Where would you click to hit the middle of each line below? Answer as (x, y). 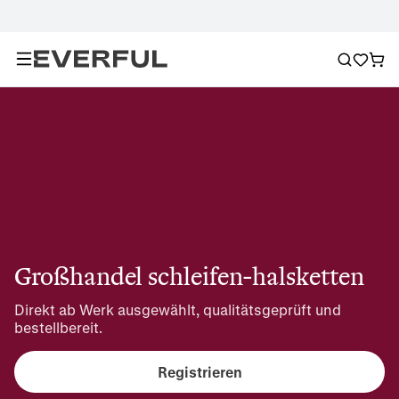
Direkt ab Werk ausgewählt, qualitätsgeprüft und (178, 309)
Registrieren (199, 371)
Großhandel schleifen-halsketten (189, 277)
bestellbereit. (58, 327)
